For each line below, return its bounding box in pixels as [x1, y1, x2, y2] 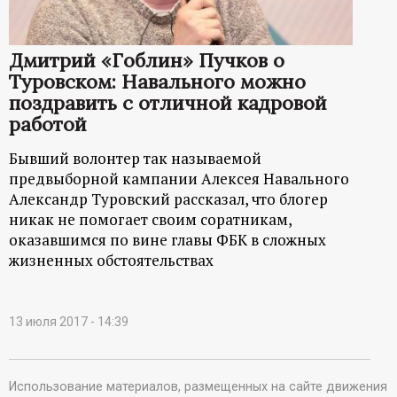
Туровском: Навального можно [9, 68, 306, 94]
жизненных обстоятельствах [9, 249, 214, 270]
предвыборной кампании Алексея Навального [9, 167, 349, 189]
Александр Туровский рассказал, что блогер [9, 188, 328, 209]
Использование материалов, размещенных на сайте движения [9, 378, 387, 394]
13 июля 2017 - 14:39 [9, 314, 128, 329]
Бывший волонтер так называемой [9, 147, 261, 168]
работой [9, 111, 87, 136]
